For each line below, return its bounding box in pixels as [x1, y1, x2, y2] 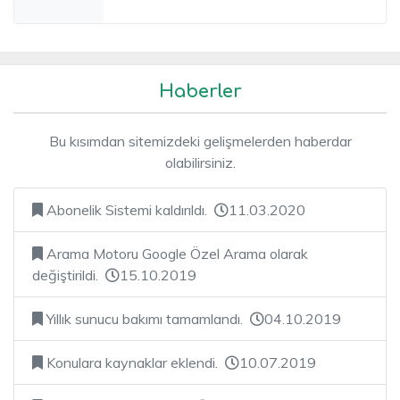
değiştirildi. [32, 265, 105, 284]
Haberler [158, 80, 242, 102]
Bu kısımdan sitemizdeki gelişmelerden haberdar [48, 131, 352, 150]
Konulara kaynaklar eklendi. [43, 353, 225, 371]
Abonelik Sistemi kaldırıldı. [43, 200, 214, 219]
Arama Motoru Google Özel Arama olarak [43, 244, 308, 262]
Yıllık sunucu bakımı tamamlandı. [43, 309, 250, 328]
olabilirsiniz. [164, 153, 236, 171]
